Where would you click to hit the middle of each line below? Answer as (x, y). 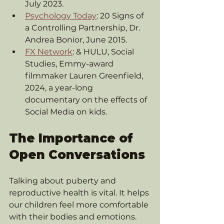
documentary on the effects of (87, 100)
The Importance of (73, 138)
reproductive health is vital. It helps (80, 193)
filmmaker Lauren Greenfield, (85, 76)
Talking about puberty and (63, 181)
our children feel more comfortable (80, 205)
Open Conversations (77, 155)
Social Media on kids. (66, 112)
